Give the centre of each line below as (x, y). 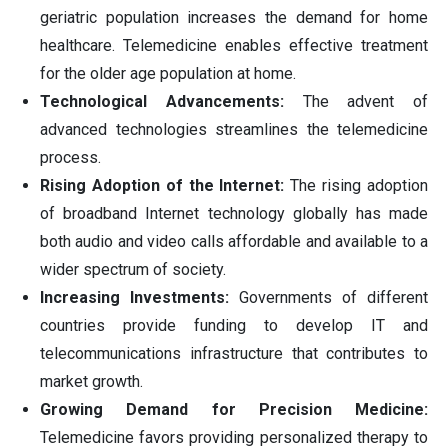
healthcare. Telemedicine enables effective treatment (234, 46)
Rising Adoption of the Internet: (162, 186)
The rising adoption (356, 186)
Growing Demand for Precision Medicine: (234, 410)
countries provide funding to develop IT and (234, 326)
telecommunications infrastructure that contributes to (234, 354)
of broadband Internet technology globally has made (234, 214)
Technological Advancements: (162, 102)
